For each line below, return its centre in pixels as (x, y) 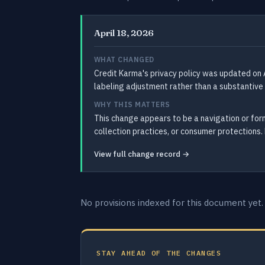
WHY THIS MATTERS (132, 104)
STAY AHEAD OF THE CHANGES (159, 253)
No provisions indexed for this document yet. (172, 203)
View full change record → (142, 154)
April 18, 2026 (124, 33)
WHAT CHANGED (124, 59)
